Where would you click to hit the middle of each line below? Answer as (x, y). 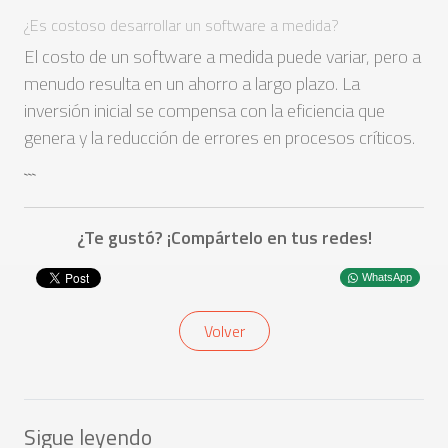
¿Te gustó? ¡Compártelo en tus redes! (224, 237)
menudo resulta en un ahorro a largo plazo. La (192, 83)
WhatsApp (387, 276)
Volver (224, 330)
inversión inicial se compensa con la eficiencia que (204, 110)
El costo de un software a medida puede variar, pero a (222, 56)
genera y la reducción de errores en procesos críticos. (219, 137)
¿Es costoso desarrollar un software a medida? (181, 25)
